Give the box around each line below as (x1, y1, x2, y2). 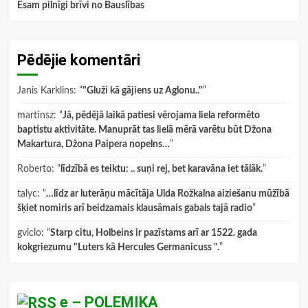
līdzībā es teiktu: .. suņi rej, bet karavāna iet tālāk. (60, 164, 263, 174)
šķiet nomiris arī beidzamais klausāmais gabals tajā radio (17, 203, 252, 213)
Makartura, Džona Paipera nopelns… (17, 139, 170, 149)
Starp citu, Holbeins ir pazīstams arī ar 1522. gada (50, 228, 257, 238)
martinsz (17, 110, 54, 120)
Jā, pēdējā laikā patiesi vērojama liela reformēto (63, 110, 260, 120)
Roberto (17, 164, 52, 174)
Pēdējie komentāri (17, 51, 140, 69)
